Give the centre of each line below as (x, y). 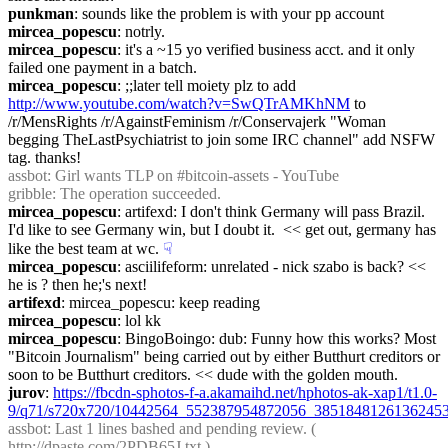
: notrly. (141, 31)
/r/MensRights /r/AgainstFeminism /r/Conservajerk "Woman (197, 121)
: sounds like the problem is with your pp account (229, 13)
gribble (30, 193)
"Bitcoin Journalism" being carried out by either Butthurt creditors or (224, 356)
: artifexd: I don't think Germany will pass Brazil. (271, 211)
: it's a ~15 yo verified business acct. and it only (266, 49)
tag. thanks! (44, 157)
